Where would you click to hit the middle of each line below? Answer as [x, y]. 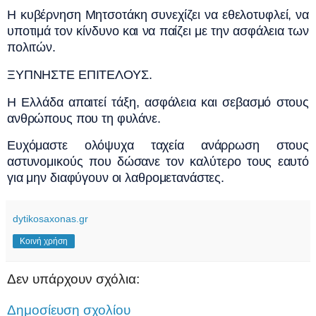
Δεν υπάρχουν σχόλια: [73, 279]
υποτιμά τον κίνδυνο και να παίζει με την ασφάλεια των [158, 31]
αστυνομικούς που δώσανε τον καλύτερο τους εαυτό [158, 162]
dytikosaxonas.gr [50, 219]
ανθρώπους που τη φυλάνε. [84, 118]
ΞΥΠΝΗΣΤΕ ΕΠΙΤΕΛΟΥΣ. [80, 74]
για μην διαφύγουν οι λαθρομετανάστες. [116, 178]
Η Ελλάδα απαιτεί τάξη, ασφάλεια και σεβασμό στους [158, 102]
